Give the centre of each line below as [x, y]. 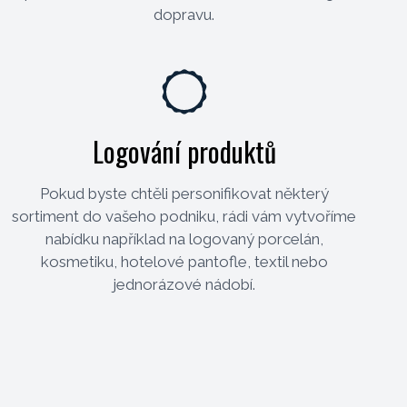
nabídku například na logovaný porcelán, [184, 238]
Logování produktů [184, 151]
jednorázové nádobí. [184, 284]
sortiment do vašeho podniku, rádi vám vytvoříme [184, 216]
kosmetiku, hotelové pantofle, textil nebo [184, 261]
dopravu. [184, 14]
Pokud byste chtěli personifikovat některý [184, 193]
